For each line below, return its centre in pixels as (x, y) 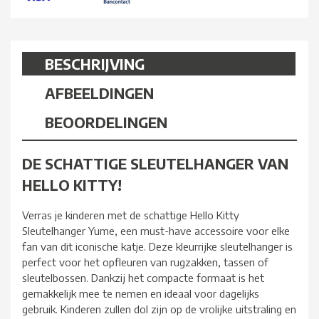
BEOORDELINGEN (106, 122)
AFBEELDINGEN (99, 93)
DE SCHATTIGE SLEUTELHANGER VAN (155, 163)
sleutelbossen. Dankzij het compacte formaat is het (143, 278)
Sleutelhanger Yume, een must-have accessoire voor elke (156, 231)
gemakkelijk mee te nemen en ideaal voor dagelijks (141, 294)
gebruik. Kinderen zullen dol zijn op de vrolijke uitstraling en (159, 309)
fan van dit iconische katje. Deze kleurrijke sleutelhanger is (157, 247)
